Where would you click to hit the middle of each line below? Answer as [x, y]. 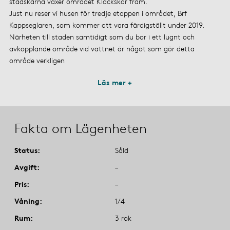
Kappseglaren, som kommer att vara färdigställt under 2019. [107, 25]
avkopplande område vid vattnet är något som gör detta [102, 48]
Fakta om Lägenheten [81, 128]
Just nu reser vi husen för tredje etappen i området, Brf [98, 13]
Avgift [26, 167]
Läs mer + [115, 82]
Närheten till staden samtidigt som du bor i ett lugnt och [102, 36]
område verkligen [37, 60]
